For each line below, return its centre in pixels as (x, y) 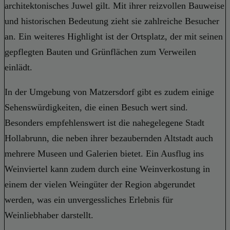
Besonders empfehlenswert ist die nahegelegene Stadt (104, 122)
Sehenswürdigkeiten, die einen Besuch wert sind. (96, 107)
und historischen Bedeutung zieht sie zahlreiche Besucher (112, 21)
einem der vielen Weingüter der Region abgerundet (100, 184)
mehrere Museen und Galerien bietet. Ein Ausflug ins (104, 153)
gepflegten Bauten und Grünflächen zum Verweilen (100, 52)
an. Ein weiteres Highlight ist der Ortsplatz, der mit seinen (114, 36)
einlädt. (18, 67)
